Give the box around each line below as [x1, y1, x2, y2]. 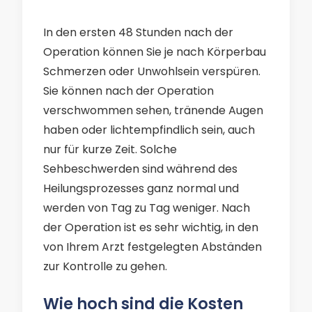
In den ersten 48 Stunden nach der [43, 24, 233, 40]
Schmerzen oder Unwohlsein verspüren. [43, 63, 260, 79]
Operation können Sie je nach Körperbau [43, 44, 266, 60]
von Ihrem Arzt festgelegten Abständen [43, 239, 262, 255]
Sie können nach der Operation [43, 83, 214, 99]
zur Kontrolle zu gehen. [43, 258, 167, 274]
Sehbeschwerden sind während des [43, 161, 237, 177]
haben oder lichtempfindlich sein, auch [43, 122, 255, 138]
